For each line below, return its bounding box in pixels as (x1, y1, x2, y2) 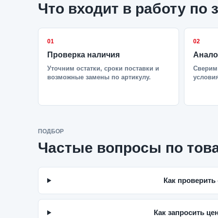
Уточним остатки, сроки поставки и (47, 65, 159, 72)
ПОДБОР (38, 128, 64, 135)
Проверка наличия (47, 51, 120, 59)
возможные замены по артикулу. (47, 73, 151, 81)
